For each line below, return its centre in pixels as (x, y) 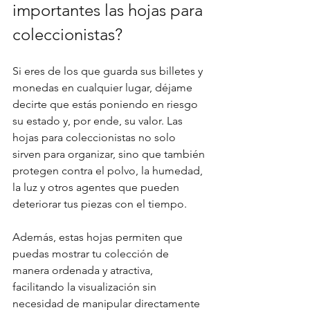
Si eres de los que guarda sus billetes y (109, 71)
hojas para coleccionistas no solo (95, 137)
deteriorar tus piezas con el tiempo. (101, 204)
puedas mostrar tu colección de (92, 254)
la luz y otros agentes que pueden (97, 187)
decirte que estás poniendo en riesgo (107, 104)
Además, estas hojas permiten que (99, 237)
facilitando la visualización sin (86, 287)
